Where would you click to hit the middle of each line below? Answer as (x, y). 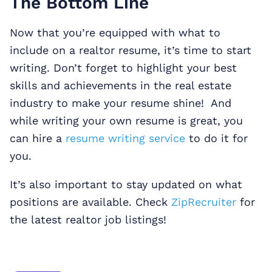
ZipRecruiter (204, 202)
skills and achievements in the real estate (121, 85)
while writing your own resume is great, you (126, 120)
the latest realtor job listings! (88, 219)
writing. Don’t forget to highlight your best (123, 67)
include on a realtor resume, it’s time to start (131, 50)
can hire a (38, 138)
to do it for (216, 138)
